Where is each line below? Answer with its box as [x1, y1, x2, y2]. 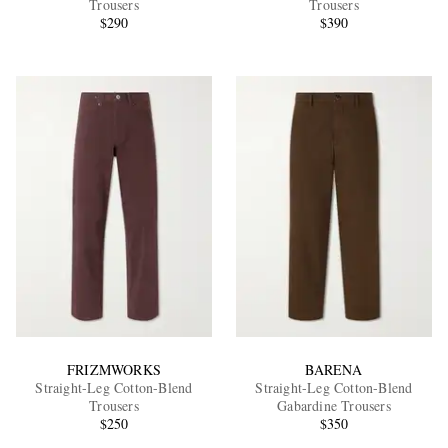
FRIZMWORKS [66, 359, 161, 379]
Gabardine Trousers [277, 395, 391, 415]
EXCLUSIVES [107, 186, 207, 199]
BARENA [305, 359, 363, 379]
